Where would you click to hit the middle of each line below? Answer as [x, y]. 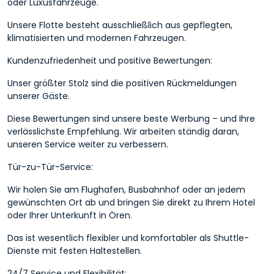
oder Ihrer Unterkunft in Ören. [70, 215]
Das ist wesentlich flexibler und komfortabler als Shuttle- [128, 238]
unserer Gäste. [39, 96]
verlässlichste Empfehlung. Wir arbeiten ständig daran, [123, 131]
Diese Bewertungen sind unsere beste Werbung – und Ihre [131, 118]
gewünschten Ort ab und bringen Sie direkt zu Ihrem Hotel [131, 202]
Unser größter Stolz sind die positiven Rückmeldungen [122, 83]
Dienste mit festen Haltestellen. [75, 250]
